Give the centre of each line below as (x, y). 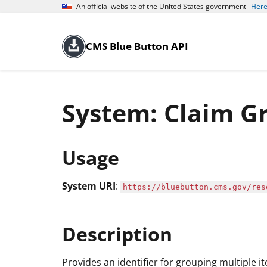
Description (117, 234)
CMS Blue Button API (137, 46)
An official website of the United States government (161, 6)
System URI (89, 186)
